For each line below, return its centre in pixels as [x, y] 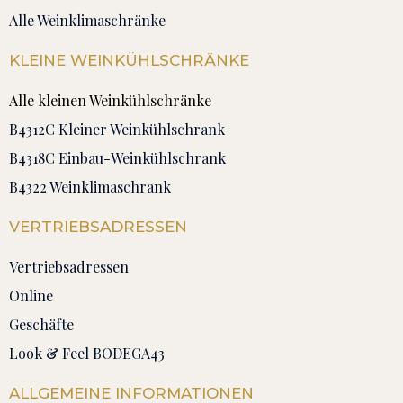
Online [31, 295]
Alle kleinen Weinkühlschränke [110, 100]
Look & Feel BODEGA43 [87, 353]
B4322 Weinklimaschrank [90, 186]
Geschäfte [41, 324]
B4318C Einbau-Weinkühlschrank [117, 157]
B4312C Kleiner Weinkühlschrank [117, 129]
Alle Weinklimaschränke [87, 20]
